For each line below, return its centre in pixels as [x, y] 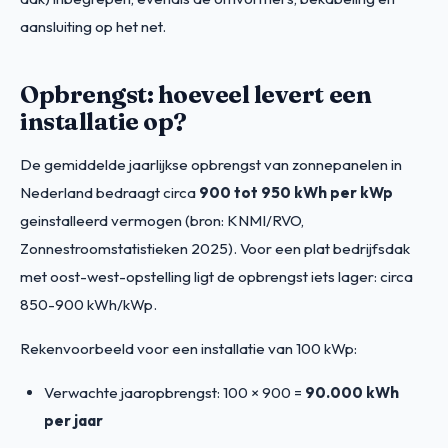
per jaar [73, 420]
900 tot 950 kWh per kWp [296, 192]
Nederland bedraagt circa [109, 192]
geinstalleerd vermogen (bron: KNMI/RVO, [162, 220]
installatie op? [103, 121]
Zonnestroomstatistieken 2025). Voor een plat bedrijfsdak [215, 248]
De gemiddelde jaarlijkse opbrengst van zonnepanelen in [211, 164]
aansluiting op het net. [93, 26]
